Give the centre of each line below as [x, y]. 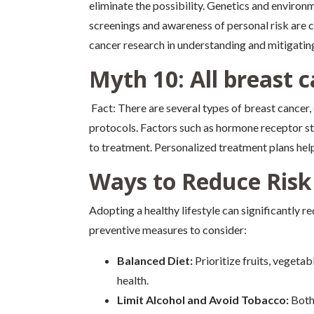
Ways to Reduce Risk [200, 181]
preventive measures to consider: [168, 230]
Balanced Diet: [155, 260]
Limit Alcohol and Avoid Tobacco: [203, 300]
